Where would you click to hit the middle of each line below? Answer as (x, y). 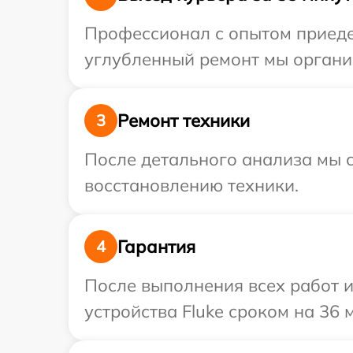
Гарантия (156, 246)
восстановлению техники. (191, 185)
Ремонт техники (184, 120)
